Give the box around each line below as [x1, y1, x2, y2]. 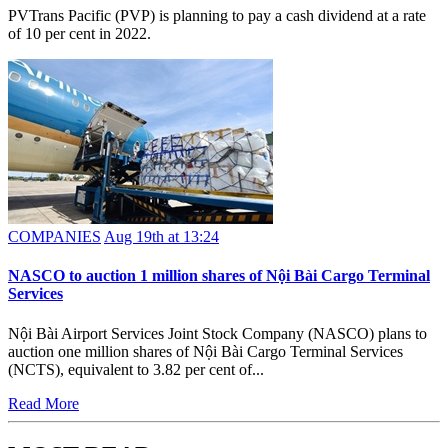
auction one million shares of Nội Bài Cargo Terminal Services [8, 342, 403, 360]
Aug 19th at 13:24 [104, 228, 219, 246]
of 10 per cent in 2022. [8, 25, 151, 43]
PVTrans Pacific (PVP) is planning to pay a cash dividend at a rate [8, 7, 426, 25]
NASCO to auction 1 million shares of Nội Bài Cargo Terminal [8, 267, 430, 285]
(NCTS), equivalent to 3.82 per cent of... [8, 360, 264, 378]
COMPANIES [8, 228, 101, 246]
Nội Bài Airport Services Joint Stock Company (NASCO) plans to [8, 324, 427, 342]
